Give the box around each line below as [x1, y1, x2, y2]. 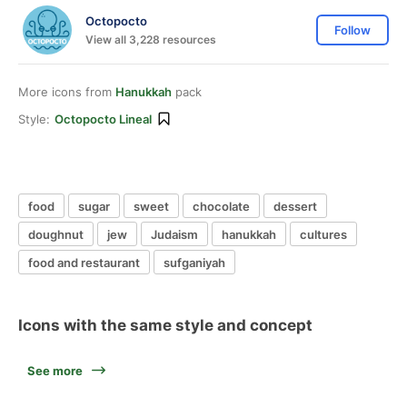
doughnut [28, 226, 84, 242]
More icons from [18, 84, 115, 99]
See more [27, 363, 83, 378]
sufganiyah [164, 254, 225, 270]
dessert [273, 198, 317, 213]
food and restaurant [28, 254, 140, 270]
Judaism [151, 226, 198, 242]
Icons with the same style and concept [18, 316, 313, 334]
